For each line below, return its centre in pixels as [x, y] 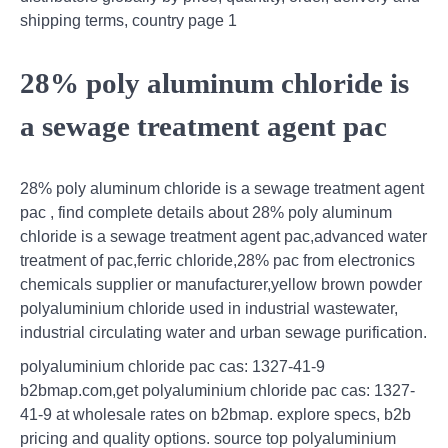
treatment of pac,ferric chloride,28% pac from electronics [217, 260]
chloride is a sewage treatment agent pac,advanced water [223, 236]
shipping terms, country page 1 [128, 21]
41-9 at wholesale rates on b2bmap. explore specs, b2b [215, 414]
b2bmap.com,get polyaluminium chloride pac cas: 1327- [217, 390]
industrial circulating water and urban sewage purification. [223, 332]
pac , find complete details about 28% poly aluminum [206, 212]
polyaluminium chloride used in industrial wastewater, [209, 308]
